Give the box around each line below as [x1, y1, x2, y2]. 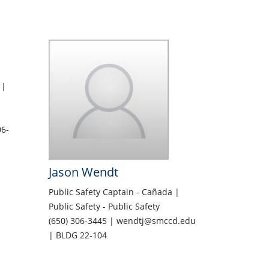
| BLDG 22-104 [48, 229, 107, 241]
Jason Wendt [48, 164, 118, 181]
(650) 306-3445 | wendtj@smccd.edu [48, 215, 196, 227]
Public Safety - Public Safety [48, 201, 160, 213]
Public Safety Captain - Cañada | [48, 186, 180, 198]
